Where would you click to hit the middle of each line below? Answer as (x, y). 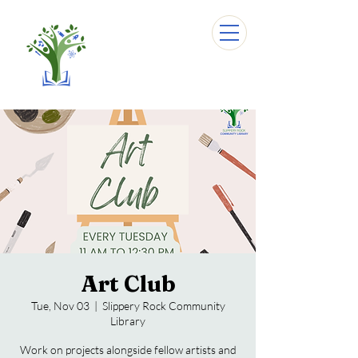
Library (128, 321)
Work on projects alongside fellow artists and (128, 350)
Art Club (128, 284)
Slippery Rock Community (163, 306)
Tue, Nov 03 (60, 306)
